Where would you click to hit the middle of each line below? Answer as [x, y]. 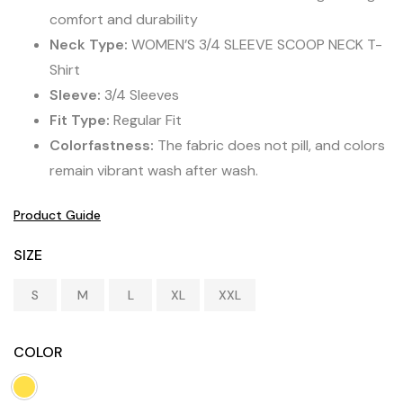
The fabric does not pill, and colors [269, 146]
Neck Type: [89, 45]
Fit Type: [80, 121]
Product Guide [57, 215]
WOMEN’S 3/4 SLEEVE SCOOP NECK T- [255, 45]
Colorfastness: [102, 146]
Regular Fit [146, 121]
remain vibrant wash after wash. [154, 171]
